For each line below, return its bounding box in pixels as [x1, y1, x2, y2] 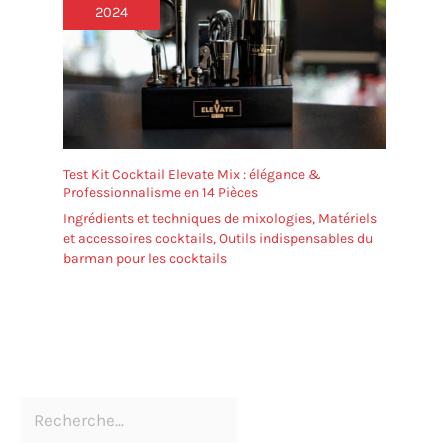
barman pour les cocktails [62, 249, 227, 267]
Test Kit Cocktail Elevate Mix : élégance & [62, 165, 321, 183]
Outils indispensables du [218, 229, 373, 247]
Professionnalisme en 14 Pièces [62, 183, 258, 201]
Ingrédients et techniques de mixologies [62, 209, 312, 227]
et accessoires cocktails [62, 229, 213, 247]
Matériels [317, 209, 377, 227]
